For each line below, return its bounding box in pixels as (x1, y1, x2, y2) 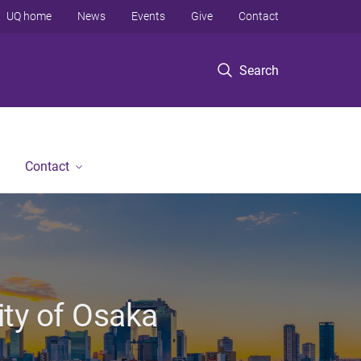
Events (131, 10, 165, 23)
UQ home (6, 10, 52, 23)
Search (239, 62, 279, 78)
